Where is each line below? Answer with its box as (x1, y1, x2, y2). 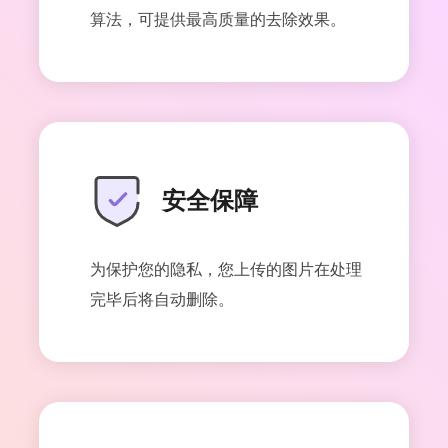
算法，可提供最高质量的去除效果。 (90, 7, 346, 30)
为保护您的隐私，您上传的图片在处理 (90, 257, 362, 280)
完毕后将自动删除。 (90, 287, 234, 310)
